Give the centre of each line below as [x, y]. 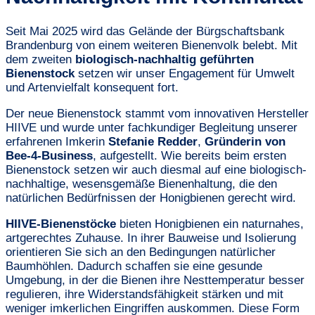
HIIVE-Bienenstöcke [61, 224]
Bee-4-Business [49, 156]
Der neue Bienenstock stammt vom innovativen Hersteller [157, 114]
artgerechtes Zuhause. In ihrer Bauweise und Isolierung [151, 238]
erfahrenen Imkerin [57, 142]
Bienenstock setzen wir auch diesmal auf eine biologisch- [156, 170]
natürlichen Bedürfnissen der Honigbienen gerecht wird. [151, 198]
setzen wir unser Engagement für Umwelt [185, 74]
